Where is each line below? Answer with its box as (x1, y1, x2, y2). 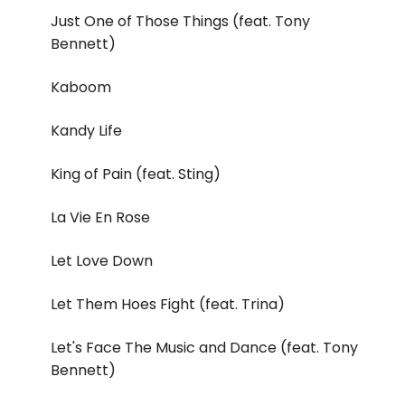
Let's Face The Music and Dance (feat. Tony (51, 337, 358, 359)
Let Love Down (51, 250, 153, 272)
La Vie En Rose (51, 207, 150, 229)
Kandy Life (51, 120, 122, 142)
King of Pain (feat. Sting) (51, 164, 221, 185)
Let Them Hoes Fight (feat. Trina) (51, 294, 285, 316)
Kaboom (51, 77, 111, 99)
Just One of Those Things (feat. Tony (51, 11, 310, 33)
